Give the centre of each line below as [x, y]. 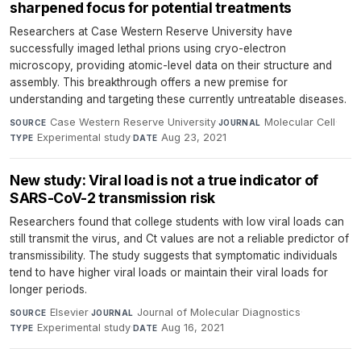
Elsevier [69, 313]
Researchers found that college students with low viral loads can [177, 222]
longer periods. [48, 290]
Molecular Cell [300, 122]
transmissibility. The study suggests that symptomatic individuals [174, 256]
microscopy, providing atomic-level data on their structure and [171, 66]
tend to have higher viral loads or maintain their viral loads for [169, 273]
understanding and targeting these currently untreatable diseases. [178, 100]
